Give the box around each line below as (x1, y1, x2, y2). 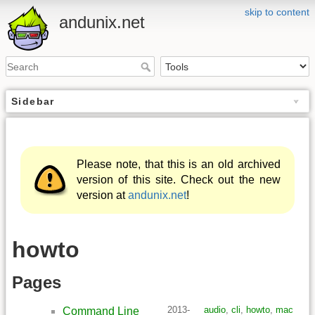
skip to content (245, 6, 309, 18)
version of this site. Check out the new (77, 174, 281, 186)
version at (77, 189, 129, 202)
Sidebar (11, 96, 55, 108)
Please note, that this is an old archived (77, 158, 281, 171)
